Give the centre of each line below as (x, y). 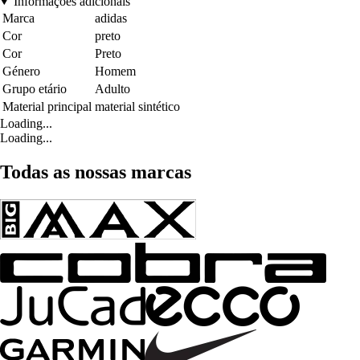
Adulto (112, 88)
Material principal (47, 106)
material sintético (137, 106)
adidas (111, 18)
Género (21, 71)
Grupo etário (35, 88)
